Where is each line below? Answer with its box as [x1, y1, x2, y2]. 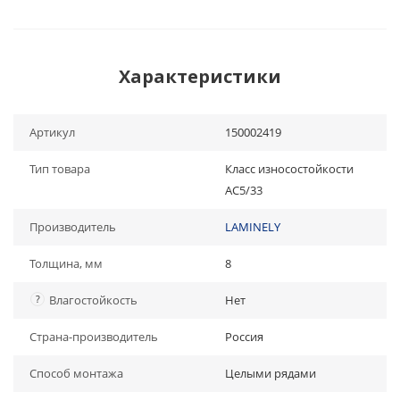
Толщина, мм [29, 255, 103, 271]
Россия [225, 329, 263, 345]
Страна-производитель [29, 329, 158, 345]
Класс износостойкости [225, 161, 354, 177]
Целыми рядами [225, 365, 316, 381]
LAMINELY [225, 219, 280, 235]
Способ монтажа [29, 365, 123, 381]
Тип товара [29, 161, 90, 177]
